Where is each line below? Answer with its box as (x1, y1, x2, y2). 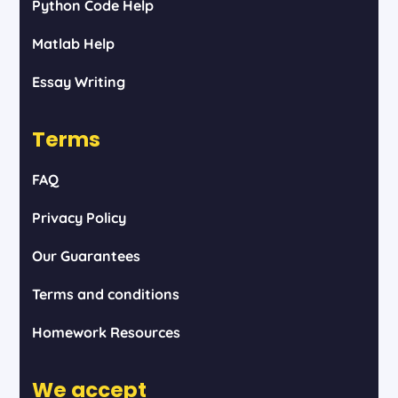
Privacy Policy (31, 208, 126, 227)
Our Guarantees (31, 246, 140, 265)
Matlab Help (31, 34, 115, 52)
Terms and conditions (31, 284, 179, 303)
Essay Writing (31, 72, 125, 91)
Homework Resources (31, 322, 180, 341)
